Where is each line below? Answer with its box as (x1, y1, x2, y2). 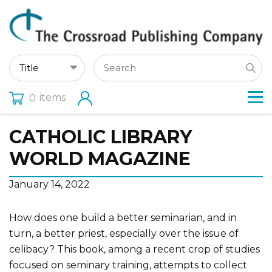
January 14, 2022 (9, 178, 90, 190)
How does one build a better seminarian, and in (9, 211, 237, 223)
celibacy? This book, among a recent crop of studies (9, 243, 260, 255)
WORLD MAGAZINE (9, 147, 191, 170)
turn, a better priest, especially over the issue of (9, 227, 239, 239)
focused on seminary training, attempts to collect (9, 259, 247, 271)
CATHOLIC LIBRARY (9, 125, 192, 148)
